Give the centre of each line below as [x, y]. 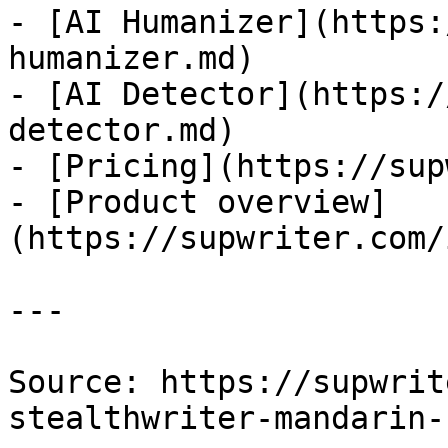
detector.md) [122, 130]
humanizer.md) [131, 58]
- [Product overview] [198, 202]
